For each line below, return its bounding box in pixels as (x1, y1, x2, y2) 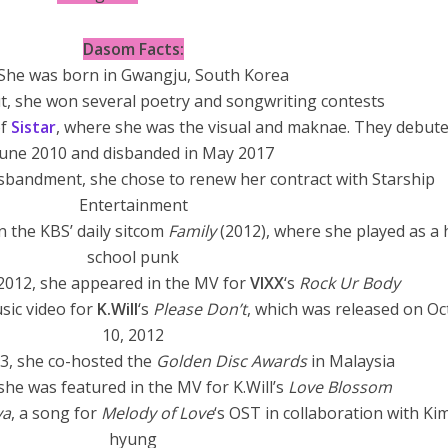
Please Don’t (153, 298, 248, 320)
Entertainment (78, 194, 188, 216)
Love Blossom (287, 376, 392, 398)
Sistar (10, 116, 56, 138)
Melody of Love (100, 402, 214, 424)
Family (167, 220, 220, 242)
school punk (87, 246, 180, 268)
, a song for (10, 402, 101, 424)
